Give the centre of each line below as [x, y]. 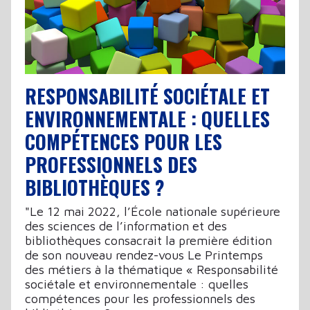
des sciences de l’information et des [126, 226]
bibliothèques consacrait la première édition [148, 240]
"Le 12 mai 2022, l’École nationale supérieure [153, 211]
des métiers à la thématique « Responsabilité [152, 269]
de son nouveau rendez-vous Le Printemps [144, 255]
